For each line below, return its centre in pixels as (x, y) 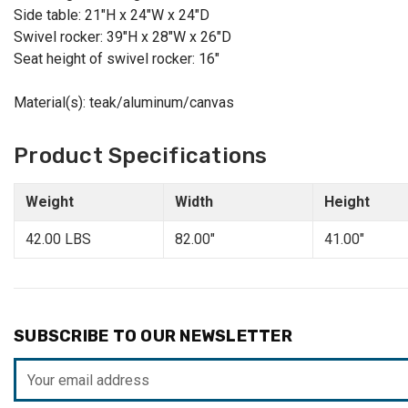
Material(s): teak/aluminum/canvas (124, 103)
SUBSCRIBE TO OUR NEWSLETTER (153, 337)
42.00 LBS (58, 240)
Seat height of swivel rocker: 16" (117, 59)
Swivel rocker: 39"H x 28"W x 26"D (122, 37)
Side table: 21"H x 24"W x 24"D (112, 15)
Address (41, 391)
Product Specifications (141, 156)
